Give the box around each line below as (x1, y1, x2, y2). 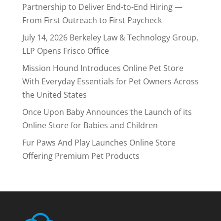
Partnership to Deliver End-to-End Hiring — (22, 1, 183, 12)
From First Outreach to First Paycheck (22, 15, 162, 26)
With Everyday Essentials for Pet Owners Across (22, 76, 199, 87)
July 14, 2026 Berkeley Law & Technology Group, (22, 32, 198, 43)
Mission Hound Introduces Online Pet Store (22, 63, 184, 74)
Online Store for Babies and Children (22, 120, 158, 131)
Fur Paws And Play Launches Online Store (22, 137, 176, 148)
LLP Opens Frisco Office (22, 45, 109, 56)
